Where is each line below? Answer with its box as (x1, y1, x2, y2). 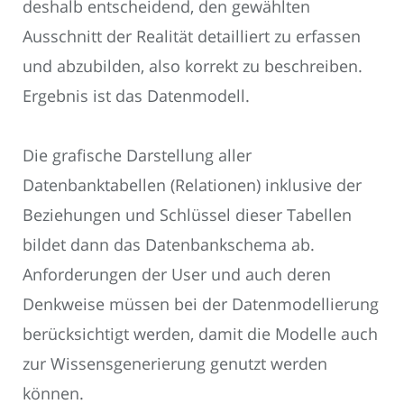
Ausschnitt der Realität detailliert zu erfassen (23, 24, 361, 47)
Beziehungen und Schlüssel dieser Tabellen (23, 204, 352, 226)
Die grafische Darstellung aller (23, 144, 252, 167)
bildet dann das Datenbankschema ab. (23, 234, 315, 256)
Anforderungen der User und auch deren (23, 263, 331, 286)
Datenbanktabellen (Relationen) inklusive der (23, 174, 362, 197)
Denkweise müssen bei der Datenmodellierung (23, 293, 379, 316)
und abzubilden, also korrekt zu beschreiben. (23, 54, 363, 77)
